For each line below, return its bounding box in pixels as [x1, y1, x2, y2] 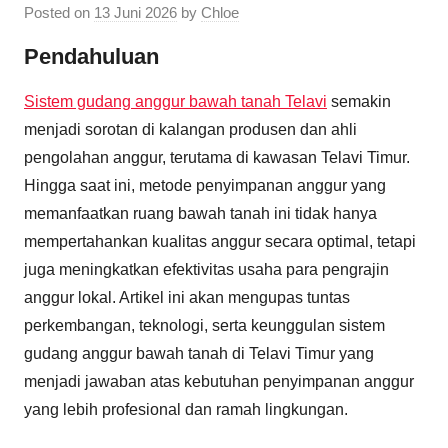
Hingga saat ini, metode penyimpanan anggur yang [24, 177, 386, 194]
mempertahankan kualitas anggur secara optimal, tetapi [24, 233, 416, 250]
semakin [327, 93, 391, 110]
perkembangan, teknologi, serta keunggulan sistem [24, 317, 385, 334]
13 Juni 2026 [94, 3, 177, 21]
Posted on [24, 3, 94, 21]
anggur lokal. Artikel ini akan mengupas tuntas [24, 289, 350, 306]
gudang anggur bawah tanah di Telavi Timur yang [24, 345, 374, 362]
